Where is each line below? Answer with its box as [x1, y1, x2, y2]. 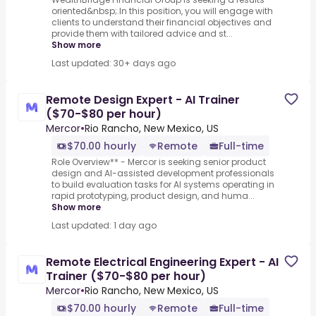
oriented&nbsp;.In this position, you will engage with [51, 5, 273, 18]
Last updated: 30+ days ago [51, 57, 176, 70]
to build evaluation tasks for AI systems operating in [51, 178, 274, 191]
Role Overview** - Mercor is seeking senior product [51, 156, 266, 169]
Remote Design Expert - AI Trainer [46, 92, 240, 109]
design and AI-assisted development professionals [51, 167, 274, 180]
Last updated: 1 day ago [51, 219, 157, 232]
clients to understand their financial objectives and [51, 16, 272, 29]
